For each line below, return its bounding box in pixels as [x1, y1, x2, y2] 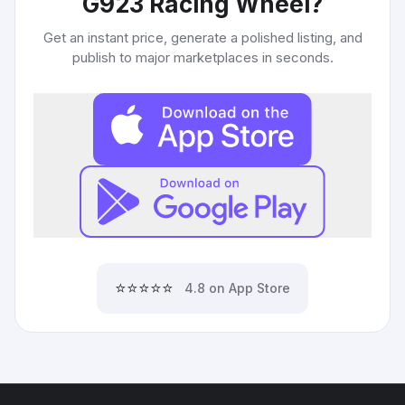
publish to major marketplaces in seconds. [71, 49, 334, 66]
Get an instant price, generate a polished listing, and [42, 29, 363, 46]
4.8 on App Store [184, 280, 290, 296]
